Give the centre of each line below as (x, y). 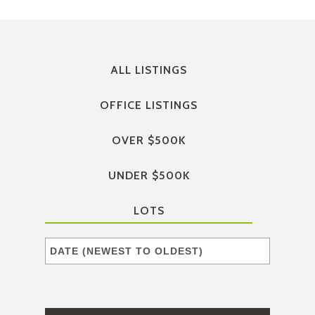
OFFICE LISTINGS (149, 105)
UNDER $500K (149, 176)
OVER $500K (149, 141)
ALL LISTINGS (149, 70)
